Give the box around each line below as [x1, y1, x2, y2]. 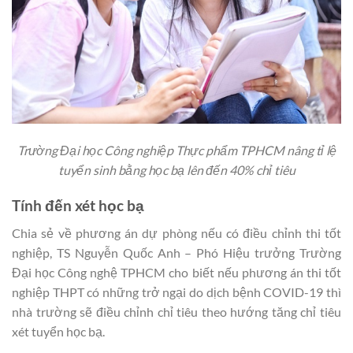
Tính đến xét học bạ [12, 196, 144, 215]
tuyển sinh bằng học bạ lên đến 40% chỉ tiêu [58, 162, 295, 178]
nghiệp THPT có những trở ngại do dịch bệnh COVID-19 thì [12, 284, 341, 299]
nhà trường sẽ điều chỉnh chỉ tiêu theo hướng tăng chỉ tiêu [12, 303, 341, 319]
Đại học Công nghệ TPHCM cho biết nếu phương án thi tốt [12, 264, 341, 280]
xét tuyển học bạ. [12, 323, 105, 339]
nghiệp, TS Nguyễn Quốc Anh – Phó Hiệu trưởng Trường [12, 244, 341, 260]
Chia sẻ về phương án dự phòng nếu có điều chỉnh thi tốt [12, 225, 341, 240]
